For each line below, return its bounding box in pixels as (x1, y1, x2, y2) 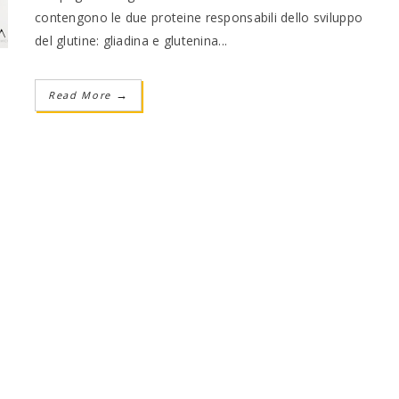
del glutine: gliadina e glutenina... (35, 31, 228, 49)
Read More (48, 87, 116, 102)
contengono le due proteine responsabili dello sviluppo (35, 8, 363, 26)
